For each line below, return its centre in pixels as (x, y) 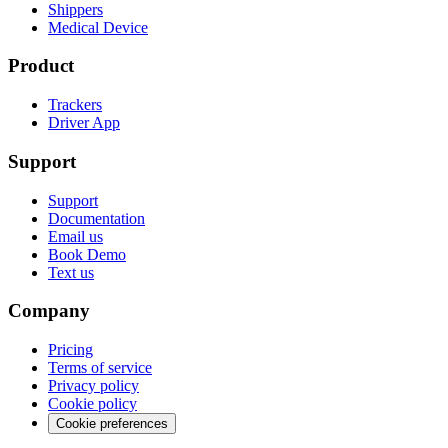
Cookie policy (92, 404)
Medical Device (98, 27)
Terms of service (100, 368)
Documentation (96, 218)
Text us (71, 272)
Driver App (84, 123)
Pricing (70, 350)
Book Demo (87, 254)
